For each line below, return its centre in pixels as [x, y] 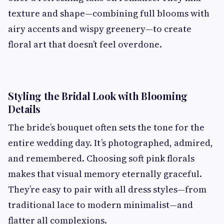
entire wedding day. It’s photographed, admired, [110, 142]
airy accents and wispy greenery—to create [100, 28]
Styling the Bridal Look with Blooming [98, 95]
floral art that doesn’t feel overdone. [85, 44]
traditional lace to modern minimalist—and [100, 204]
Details [24, 108]
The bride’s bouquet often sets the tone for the [106, 127]
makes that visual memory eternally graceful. [105, 173]
